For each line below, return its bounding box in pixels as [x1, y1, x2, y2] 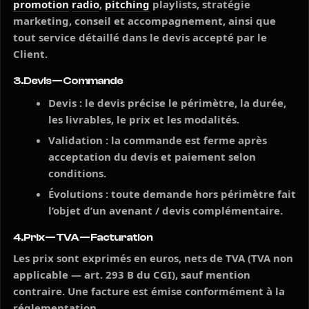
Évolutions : [48, 187, 108, 201]
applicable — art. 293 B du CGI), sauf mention [13, 268, 250, 281]
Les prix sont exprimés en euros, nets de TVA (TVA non [13, 251, 293, 265]
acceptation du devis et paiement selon [48, 150, 256, 163]
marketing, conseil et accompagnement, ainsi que [13, 14, 276, 28]
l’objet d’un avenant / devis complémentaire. [48, 203, 283, 217]
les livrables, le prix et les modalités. [48, 112, 239, 126]
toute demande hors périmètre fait [108, 187, 296, 201]
